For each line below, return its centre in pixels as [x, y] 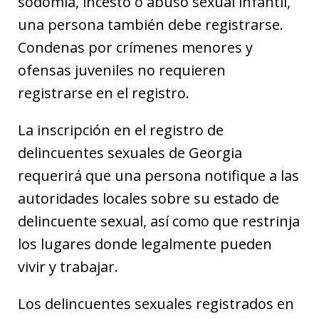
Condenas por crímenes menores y [135, 47]
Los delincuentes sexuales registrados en [156, 304]
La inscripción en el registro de [121, 130]
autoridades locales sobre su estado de [148, 198]
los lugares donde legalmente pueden [145, 244]
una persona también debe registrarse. [151, 25]
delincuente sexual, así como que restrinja [159, 221]
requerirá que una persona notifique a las [158, 176]
